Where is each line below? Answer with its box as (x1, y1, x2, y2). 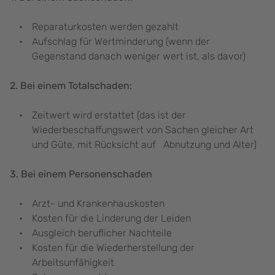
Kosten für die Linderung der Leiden (32, 212, 191, 225)
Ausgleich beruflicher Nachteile (32, 227, 172, 239)
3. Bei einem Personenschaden (10, 168, 152, 180)
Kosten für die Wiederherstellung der (32, 242, 195, 254)
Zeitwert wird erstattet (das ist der (32, 109, 186, 122)
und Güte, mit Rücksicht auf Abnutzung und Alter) (32, 139, 259, 151)
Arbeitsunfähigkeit (32, 257, 114, 269)
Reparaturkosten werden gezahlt (32, 21, 179, 33)
